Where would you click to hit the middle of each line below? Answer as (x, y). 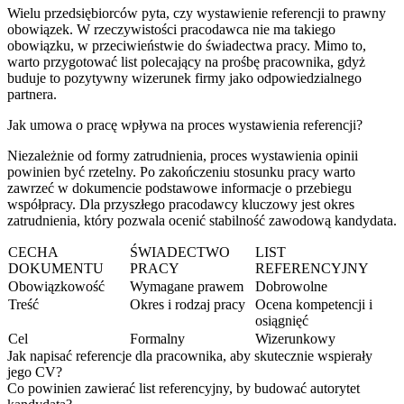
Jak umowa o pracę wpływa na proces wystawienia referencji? (185, 124)
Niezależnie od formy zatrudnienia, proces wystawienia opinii (183, 155)
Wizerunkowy (295, 338)
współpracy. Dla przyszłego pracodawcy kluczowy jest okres (181, 204)
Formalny (157, 338)
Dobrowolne (291, 286)
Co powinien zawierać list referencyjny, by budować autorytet (184, 388)
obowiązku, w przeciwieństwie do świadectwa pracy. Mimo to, (187, 45)
